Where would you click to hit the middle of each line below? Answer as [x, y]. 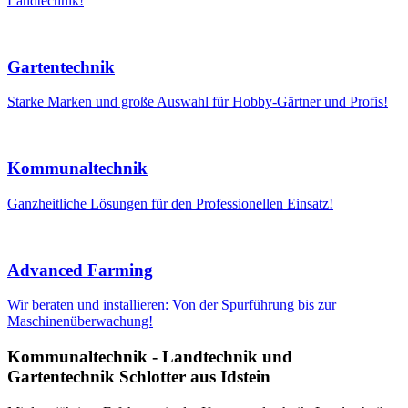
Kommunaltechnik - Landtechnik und [150, 357]
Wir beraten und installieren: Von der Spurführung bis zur [172, 305]
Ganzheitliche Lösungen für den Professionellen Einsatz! [170, 203]
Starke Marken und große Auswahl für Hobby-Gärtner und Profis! [198, 102]
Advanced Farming [80, 270]
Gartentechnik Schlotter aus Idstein [139, 377]
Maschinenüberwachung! [80, 321]
